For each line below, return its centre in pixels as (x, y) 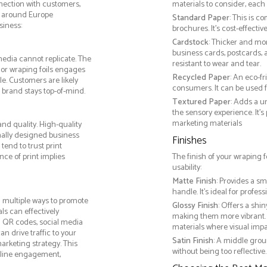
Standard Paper (201, 18)
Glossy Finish (195, 206)
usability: (187, 168)
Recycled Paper (201, 78)
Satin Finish (193, 241)
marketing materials (207, 124)
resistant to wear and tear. (216, 64)
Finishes (189, 141)
